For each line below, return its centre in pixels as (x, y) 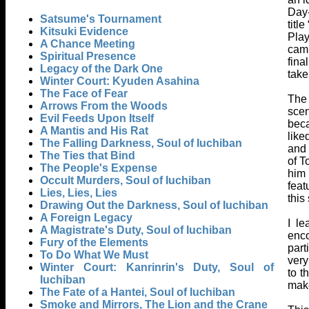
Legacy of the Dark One (101, 69)
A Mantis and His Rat (94, 131)
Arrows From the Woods (104, 106)
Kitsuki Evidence (84, 32)
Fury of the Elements (94, 243)
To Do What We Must (94, 255)
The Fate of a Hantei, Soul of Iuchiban (138, 292)
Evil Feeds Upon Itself (97, 119)
